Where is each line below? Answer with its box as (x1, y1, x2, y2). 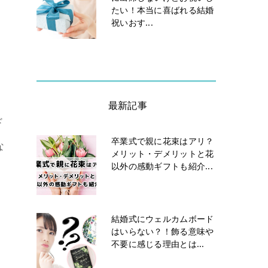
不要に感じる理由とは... (111, 237, 205, 249)
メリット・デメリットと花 (111, 147, 214, 159)
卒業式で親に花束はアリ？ (111, 135, 214, 147)
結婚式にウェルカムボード (111, 212, 214, 224)
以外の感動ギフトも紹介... (111, 160, 213, 172)
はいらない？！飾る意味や (111, 225, 214, 237)
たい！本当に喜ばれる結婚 (111, 4, 214, 16)
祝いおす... (111, 17, 153, 29)
